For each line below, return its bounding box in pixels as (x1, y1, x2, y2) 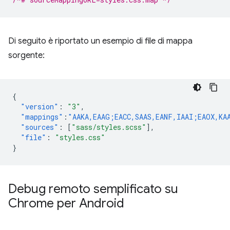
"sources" (21, 122, 59, 132)
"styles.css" (55, 132, 105, 142)
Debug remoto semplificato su (8, 181, 178, 197)
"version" (21, 101, 59, 111)
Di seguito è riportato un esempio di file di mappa (8, 35, 193, 46)
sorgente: (8, 50, 45, 61)
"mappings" (21, 111, 63, 122)
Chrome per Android (8, 195, 124, 211)
